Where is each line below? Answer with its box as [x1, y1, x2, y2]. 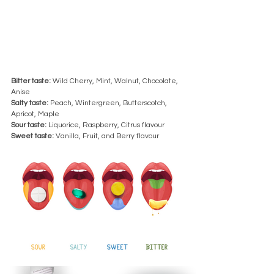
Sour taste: [11, 121, 46, 130]
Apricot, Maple [11, 110, 61, 119]
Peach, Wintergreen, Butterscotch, [50, 99, 169, 108]
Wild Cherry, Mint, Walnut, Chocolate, [51, 77, 180, 86]
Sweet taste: [11, 132, 54, 141]
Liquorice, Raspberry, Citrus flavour [46, 121, 165, 130]
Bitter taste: [11, 77, 51, 86]
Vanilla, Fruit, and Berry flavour [54, 132, 161, 141]
